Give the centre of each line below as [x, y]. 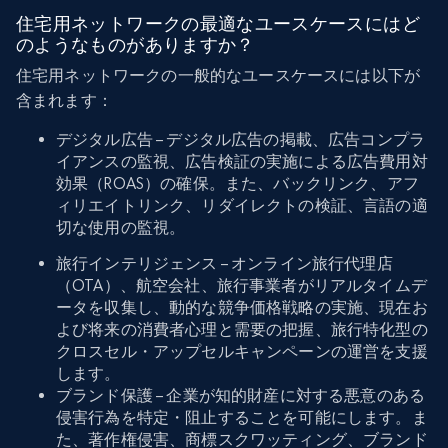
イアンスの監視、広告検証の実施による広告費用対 [242, 162]
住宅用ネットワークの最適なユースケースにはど [218, 24]
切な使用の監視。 [121, 228]
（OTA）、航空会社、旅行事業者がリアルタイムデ [241, 286]
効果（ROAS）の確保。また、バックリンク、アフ [237, 184]
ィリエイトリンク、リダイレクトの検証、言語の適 [242, 206]
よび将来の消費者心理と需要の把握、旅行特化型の [242, 330]
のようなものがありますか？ [135, 45]
